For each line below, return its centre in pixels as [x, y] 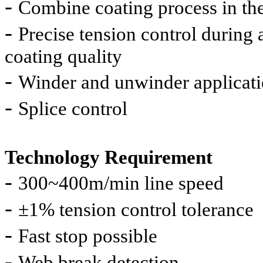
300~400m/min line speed [121, 183]
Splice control [73, 108]
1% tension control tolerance [141, 209]
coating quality [63, 56]
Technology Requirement [109, 157]
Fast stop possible [88, 236]
